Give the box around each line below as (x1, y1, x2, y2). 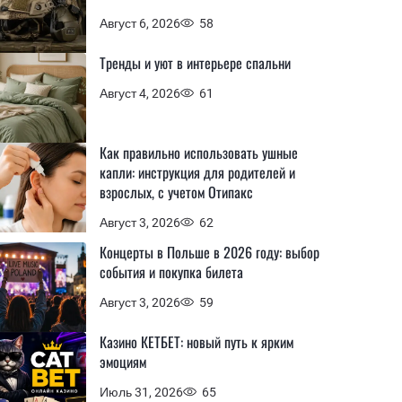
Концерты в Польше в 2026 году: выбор (100, 241, 319, 263)
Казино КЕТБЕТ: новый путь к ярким (100, 331, 293, 353)
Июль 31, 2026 (100, 384, 183, 399)
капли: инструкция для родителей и (100, 162, 295, 183)
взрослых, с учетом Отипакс (100, 181, 253, 203)
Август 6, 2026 (100, 15, 180, 31)
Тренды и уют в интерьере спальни (100, 52, 291, 74)
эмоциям (100, 351, 146, 372)
